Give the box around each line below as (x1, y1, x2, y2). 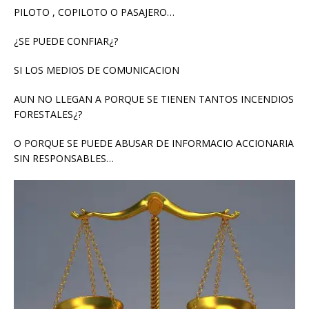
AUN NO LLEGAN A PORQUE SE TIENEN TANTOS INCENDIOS (14, 92, 294, 106)
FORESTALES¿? (14, 108, 82, 121)
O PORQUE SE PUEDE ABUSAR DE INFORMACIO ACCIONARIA (14, 137, 294, 150)
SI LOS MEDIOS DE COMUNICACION (14, 63, 179, 77)
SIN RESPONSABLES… (14, 152, 114, 166)
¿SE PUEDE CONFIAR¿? (14, 34, 118, 48)
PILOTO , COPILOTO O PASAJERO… (14, 6, 175, 19)
